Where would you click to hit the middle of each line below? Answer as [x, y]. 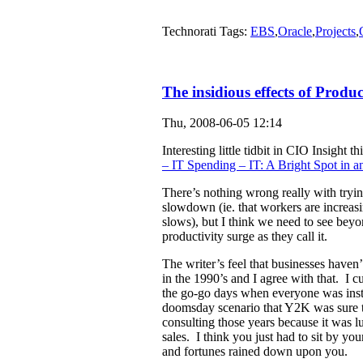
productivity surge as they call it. [245, 237]
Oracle [295, 31]
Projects [335, 31]
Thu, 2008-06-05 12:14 [222, 123]
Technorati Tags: [206, 31]
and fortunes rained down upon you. [255, 352]
